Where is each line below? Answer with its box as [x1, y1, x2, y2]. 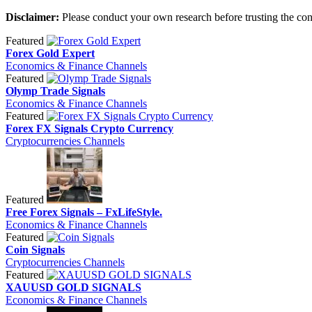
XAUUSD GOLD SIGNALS [6, 281, 141, 293]
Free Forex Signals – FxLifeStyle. [6, 205, 162, 218]
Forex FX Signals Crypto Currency [6, 122, 173, 134]
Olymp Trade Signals [6, 84, 105, 97]
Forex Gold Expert [6, 47, 95, 59]
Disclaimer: [6, 10, 59, 23]
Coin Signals [6, 243, 65, 256]
